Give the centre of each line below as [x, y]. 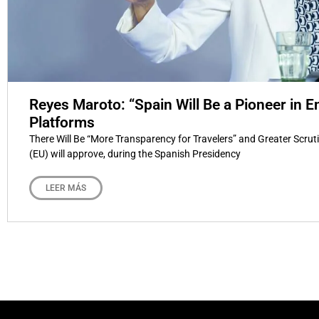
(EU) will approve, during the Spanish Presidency [135, 154]
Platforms [62, 123]
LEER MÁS [66, 188]
